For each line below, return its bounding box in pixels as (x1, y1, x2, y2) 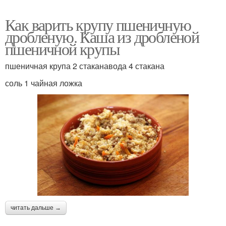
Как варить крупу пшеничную (5, 14, 191, 36)
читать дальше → (11, 204, 61, 211)
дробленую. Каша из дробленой (5, 26, 199, 48)
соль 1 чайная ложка (5, 77, 82, 89)
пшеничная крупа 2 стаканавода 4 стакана (5, 60, 164, 72)
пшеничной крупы (5, 38, 120, 60)
